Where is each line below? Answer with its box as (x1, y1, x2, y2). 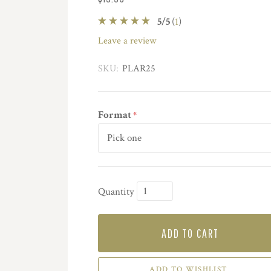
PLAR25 (122, 62, 155, 76)
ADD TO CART (161, 226, 220, 240)
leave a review (103, 34, 156, 48)
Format (98, 108, 133, 122)
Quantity (98, 185, 134, 199)
